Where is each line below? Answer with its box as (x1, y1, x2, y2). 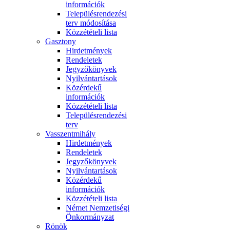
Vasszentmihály (45, 129, 95, 138)
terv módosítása (66, 18, 116, 27)
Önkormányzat (66, 213, 114, 221)
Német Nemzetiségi (66, 203, 129, 212)
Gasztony (45, 37, 76, 46)
